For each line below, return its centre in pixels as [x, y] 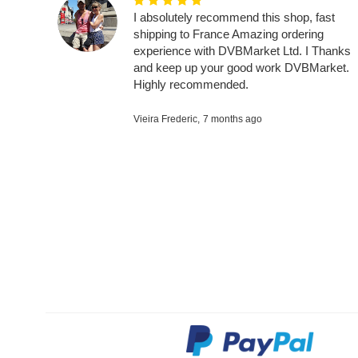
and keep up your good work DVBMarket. [241, 67]
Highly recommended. [191, 84]
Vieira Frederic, [167, 119]
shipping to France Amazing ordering [229, 34]
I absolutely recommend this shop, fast [234, 17]
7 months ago [233, 119]
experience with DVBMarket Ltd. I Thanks [242, 50]
